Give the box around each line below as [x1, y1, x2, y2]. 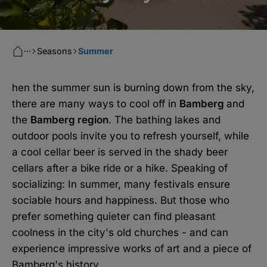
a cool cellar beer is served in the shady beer [12, 145, 228, 158]
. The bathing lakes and [108, 113, 221, 126]
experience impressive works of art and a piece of [12, 242, 252, 254]
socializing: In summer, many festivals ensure [12, 178, 230, 190]
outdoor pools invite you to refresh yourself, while [12, 129, 249, 142]
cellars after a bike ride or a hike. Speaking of [12, 162, 228, 174]
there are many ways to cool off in [12, 97, 179, 110]
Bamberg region [30, 113, 108, 126]
